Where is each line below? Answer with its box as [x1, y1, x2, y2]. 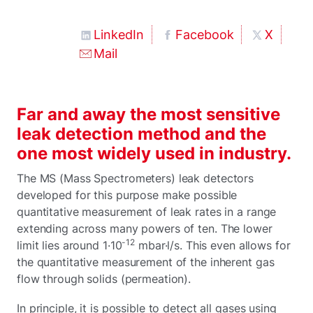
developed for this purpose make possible [17, 187, 238, 202]
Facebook [175, 27, 234, 42]
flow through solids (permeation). [17, 271, 191, 286]
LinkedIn [94, 27, 144, 42]
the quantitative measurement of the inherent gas [17, 254, 275, 269]
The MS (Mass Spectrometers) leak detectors [17, 170, 254, 185]
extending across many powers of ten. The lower [17, 221, 272, 235]
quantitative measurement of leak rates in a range [17, 204, 277, 219]
